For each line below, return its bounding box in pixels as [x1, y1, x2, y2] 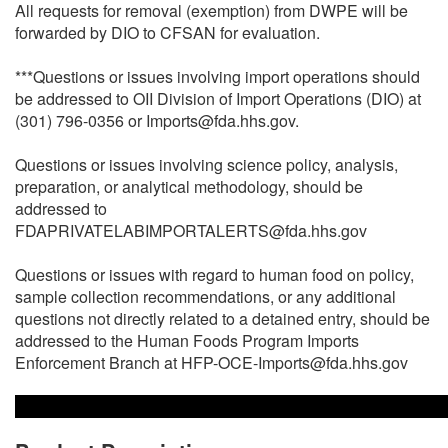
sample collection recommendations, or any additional [15, 284, 396, 308]
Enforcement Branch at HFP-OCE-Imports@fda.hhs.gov [15, 350, 408, 374]
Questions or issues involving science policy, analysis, [15, 152, 398, 176]
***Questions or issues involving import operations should [15, 64, 420, 88]
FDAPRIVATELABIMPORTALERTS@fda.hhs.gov [15, 218, 367, 242]
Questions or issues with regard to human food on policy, [15, 262, 414, 286]
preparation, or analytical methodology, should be [15, 174, 363, 198]
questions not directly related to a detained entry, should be [15, 306, 430, 330]
